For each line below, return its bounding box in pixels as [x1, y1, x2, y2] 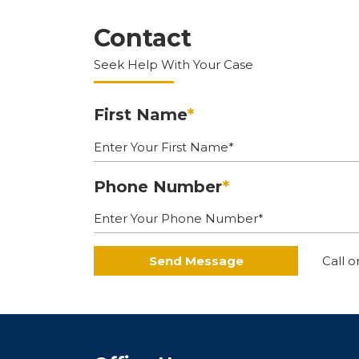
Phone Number [94, 176, 223, 196]
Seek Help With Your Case [94, 57, 253, 73]
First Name [94, 105, 188, 125]
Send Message [148, 253, 244, 268]
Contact [94, 23, 192, 54]
